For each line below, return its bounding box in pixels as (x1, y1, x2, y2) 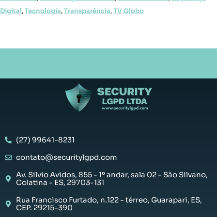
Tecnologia (25, 7, 61, 15)
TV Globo (113, 7, 144, 15)
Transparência (64, 7, 110, 15)
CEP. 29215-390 (15, 203, 73, 213)
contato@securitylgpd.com (15, 153, 117, 162)
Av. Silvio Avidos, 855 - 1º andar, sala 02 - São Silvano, (15, 170, 208, 180)
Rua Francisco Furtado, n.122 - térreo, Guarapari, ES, (15, 195, 202, 205)
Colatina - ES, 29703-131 (15, 178, 104, 187)
